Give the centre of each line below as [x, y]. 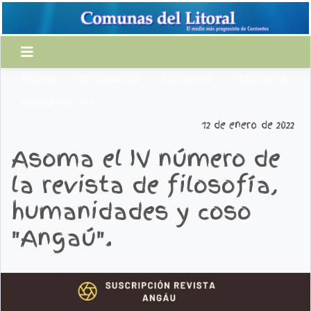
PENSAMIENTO [58, 104]
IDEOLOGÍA [261, 80]
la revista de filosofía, [144, 185]
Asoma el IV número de [146, 159]
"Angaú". [62, 238]
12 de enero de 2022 [248, 125]
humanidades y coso [131, 212]
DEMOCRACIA [109, 80]
